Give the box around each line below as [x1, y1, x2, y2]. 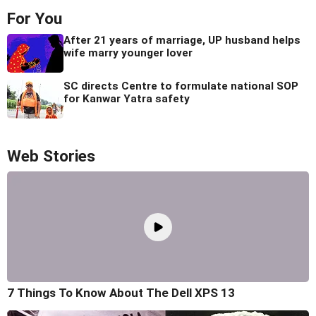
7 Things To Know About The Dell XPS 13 [7, 286, 235, 300]
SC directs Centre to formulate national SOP [63, 79, 298, 92]
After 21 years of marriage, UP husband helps [63, 33, 300, 47]
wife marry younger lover [63, 46, 193, 59]
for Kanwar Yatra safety [63, 92, 190, 105]
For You [7, 8, 62, 28]
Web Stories [7, 146, 95, 166]
